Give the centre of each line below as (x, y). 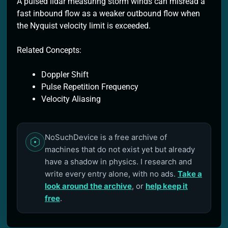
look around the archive (88, 186)
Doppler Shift (65, 74)
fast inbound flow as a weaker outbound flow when (108, 13)
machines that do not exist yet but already (120, 149)
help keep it (167, 186)
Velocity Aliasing (71, 99)
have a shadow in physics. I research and (118, 161)
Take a (190, 174)
